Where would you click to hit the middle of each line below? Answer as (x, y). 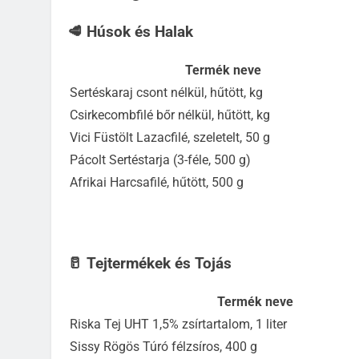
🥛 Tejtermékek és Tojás (149, 263)
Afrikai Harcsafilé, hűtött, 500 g (157, 182)
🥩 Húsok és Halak (130, 32)
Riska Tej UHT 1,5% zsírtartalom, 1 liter (178, 324)
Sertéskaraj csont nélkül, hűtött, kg (166, 92)
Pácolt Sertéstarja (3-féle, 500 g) (160, 159)
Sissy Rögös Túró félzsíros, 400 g (163, 346)
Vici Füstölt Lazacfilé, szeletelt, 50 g (170, 137)
